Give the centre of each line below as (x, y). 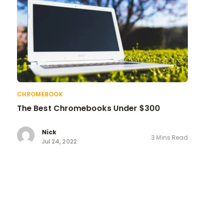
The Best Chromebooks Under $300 (89, 108)
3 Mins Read (170, 137)
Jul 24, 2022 (59, 142)
